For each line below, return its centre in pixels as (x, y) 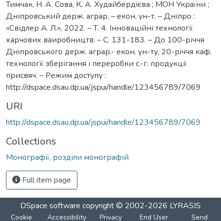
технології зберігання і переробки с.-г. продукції (96, 63)
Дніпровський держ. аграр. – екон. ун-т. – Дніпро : (100, 16)
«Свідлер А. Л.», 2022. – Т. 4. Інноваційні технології (99, 28)
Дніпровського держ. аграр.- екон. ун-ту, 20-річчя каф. (109, 52)
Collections (31, 141)
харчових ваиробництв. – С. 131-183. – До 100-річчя (105, 40)
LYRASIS (185, 205)
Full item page (46, 180)
